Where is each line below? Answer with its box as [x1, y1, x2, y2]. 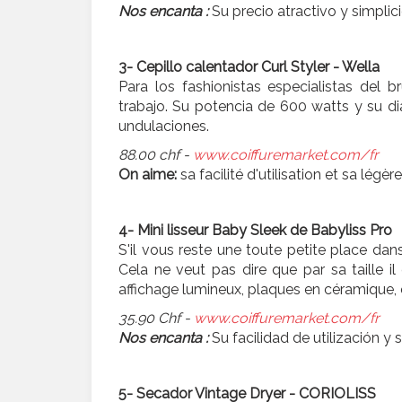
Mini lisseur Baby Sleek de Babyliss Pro [134, 222, 392, 240]
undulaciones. [118, 118, 209, 135]
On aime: [118, 166, 180, 184]
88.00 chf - [118, 146, 189, 164]
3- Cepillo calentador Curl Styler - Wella [118, 58, 380, 76]
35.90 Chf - [118, 310, 190, 328]
